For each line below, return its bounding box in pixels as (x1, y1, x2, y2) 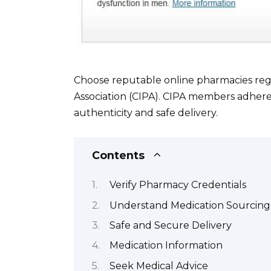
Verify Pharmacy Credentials (109, 179, 246, 191)
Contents (92, 148, 145, 162)
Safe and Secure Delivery (109, 220, 232, 231)
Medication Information (109, 240, 223, 252)
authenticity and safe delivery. (74, 106, 218, 119)
